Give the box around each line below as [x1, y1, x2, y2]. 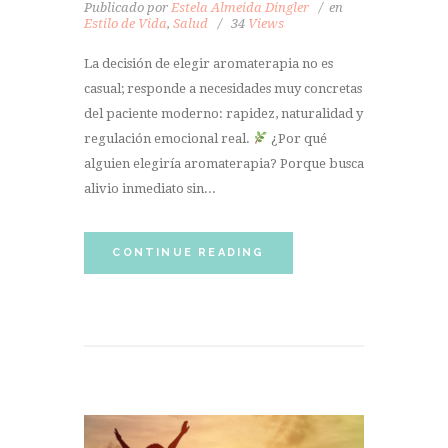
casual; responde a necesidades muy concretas [84, 81, 362, 97]
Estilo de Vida [84, 15, 167, 31]
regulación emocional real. [84, 131, 253, 147]
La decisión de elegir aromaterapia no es [84, 56, 333, 72]
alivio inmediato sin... [84, 181, 216, 197]
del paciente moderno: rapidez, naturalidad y [84, 106, 363, 122]
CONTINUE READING [112, 245, 265, 259]
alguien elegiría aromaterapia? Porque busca [84, 156, 364, 172]
